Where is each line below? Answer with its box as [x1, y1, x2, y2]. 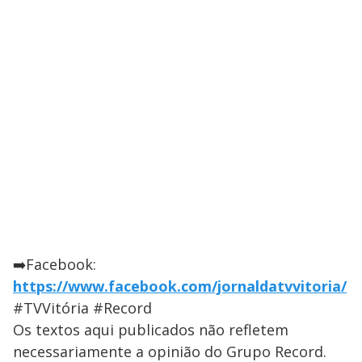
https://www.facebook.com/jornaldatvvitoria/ [13, 276, 347, 296]
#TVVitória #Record [13, 298, 152, 318]
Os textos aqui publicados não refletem [13, 320, 288, 339]
